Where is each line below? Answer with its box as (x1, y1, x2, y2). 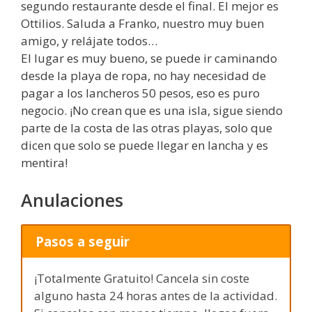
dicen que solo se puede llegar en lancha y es (21, 137, 268, 154)
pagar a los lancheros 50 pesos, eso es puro (21, 85, 260, 102)
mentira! (21, 155, 68, 171)
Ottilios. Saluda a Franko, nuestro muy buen (21, 15, 264, 32)
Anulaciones (21, 187, 123, 212)
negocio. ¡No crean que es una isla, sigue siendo (21, 102, 283, 119)
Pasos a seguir (35, 233, 130, 251)
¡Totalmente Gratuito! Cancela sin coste (34, 270, 249, 287)
